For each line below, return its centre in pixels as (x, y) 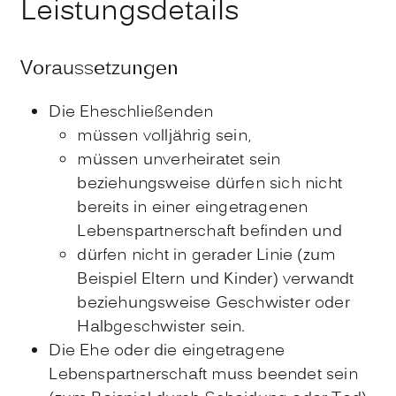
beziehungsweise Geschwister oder (213, 304)
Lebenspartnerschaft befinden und (209, 232)
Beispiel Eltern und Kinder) (178, 280)
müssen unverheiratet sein (179, 161)
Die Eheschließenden (131, 113)
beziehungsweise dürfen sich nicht (209, 185)
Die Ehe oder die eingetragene (167, 352)
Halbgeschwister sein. (161, 328)
